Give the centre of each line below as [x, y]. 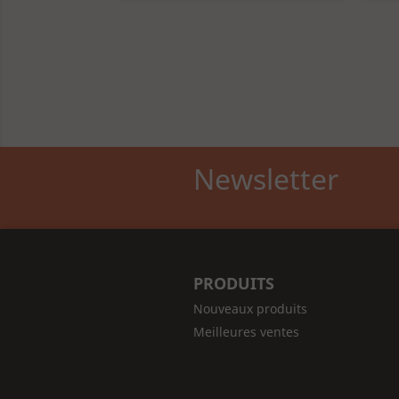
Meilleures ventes [246, 331]
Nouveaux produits [250, 308]
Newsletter [265, 178]
